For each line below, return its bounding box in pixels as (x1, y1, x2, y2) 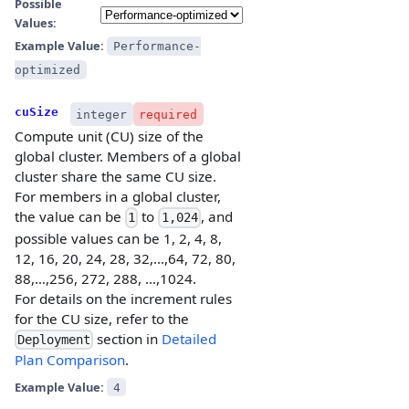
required (139, 107, 198, 121)
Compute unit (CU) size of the (15, 127, 204, 146)
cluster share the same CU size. (15, 167, 216, 186)
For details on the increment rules (15, 288, 232, 308)
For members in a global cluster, (15, 187, 221, 206)
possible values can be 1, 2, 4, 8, (15, 228, 222, 247)
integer (76, 107, 128, 121)
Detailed (162, 329, 217, 348)
